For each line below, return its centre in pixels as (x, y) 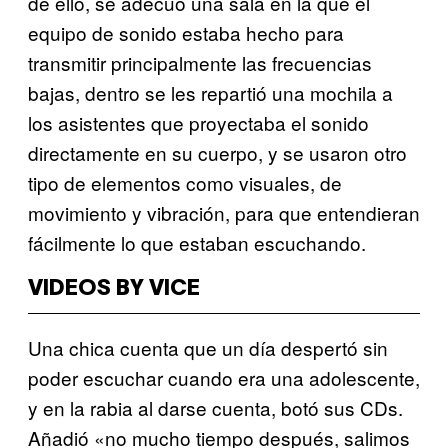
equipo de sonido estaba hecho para (186, 32)
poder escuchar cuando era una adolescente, (224, 377)
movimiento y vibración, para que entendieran (224, 212)
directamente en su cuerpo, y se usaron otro (217, 152)
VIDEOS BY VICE (114, 288)
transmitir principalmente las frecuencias (200, 62)
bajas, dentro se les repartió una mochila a (210, 92)
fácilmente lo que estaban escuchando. (197, 242)
